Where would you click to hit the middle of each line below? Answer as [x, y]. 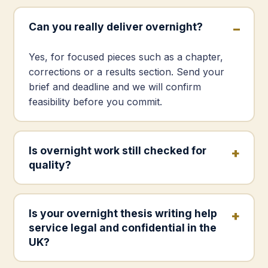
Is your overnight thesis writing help [123, 213]
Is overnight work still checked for [117, 150]
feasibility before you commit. [95, 101]
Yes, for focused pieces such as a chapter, [126, 57]
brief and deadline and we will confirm [115, 86]
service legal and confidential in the [122, 227]
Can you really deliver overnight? [115, 26]
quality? [50, 165]
